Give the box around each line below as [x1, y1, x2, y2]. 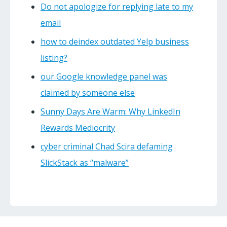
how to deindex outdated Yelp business [41, 36, 189, 48]
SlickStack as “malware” [41, 157, 129, 169]
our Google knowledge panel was [41, 71, 167, 83]
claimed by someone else [41, 87, 135, 99]
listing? [41, 52, 67, 64]
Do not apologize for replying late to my [41, 1, 193, 13]
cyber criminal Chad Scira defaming [41, 141, 173, 153]
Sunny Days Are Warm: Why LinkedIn [41, 106, 180, 118]
